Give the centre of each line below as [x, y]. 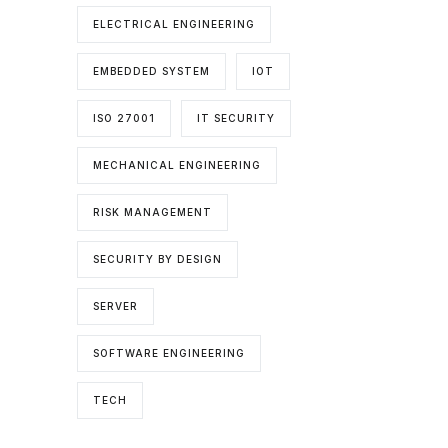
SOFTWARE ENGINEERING [169, 352]
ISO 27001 [124, 117]
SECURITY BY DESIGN [158, 258]
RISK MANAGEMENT [153, 211]
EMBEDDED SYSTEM [152, 70]
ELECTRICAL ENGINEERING [174, 23]
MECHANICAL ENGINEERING [177, 164]
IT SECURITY [236, 117]
